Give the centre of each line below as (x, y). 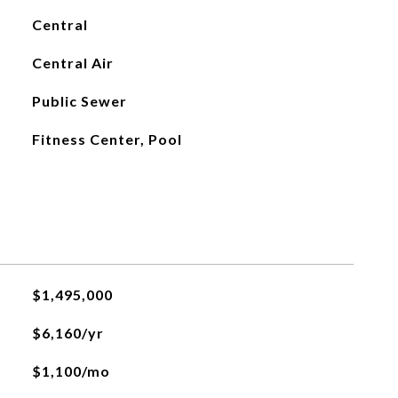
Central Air (72, 63)
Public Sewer (79, 101)
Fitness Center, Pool (107, 139)
